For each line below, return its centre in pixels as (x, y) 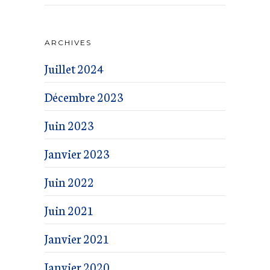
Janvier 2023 (77, 153)
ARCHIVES (68, 42)
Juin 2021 (69, 210)
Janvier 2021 (77, 238)
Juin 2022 (69, 181)
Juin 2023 (69, 125)
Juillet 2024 (74, 68)
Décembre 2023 (84, 96)
